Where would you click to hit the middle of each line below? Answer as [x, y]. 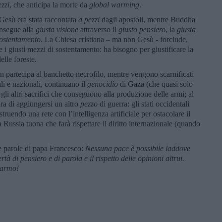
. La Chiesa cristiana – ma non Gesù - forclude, [114, 39]
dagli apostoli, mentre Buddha [147, 19]
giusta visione [57, 29]
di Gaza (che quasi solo [155, 84]
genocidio [103, 84]
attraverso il [98, 29]
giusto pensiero [142, 29]
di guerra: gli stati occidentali [143, 104]
